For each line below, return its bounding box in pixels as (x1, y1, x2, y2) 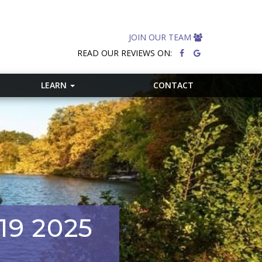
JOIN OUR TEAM (129, 32, 194, 43)
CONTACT (153, 80, 194, 91)
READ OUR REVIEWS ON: (77, 47, 172, 59)
